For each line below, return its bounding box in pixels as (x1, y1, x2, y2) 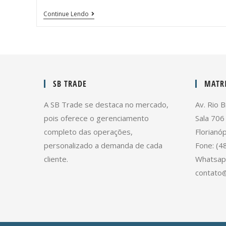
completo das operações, (44, 126, 133, 137)
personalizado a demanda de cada (44, 140, 162, 150)
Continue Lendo (43, 9, 89, 18)
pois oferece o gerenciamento (44, 112, 149, 123)
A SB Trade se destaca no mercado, (44, 99, 168, 109)
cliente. (44, 153, 68, 164)
